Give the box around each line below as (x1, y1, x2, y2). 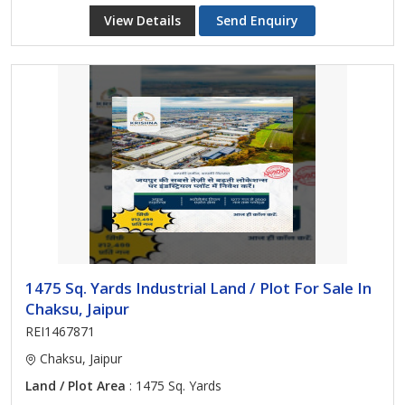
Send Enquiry (216, 12, 298, 29)
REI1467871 (25, 323, 95, 340)
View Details (104, 12, 181, 29)
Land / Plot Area (25, 377, 126, 394)
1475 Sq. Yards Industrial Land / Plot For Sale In (25, 278, 372, 298)
